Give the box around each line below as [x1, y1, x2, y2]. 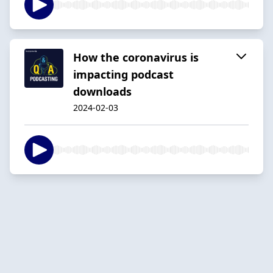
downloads [73, 83, 132, 99]
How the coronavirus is [73, 49, 199, 65]
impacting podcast [73, 66, 174, 82]
